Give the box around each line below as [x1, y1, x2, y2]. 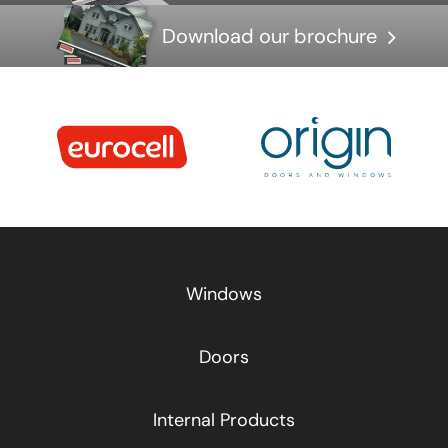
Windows [186, 281, 262, 306]
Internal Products [153, 407, 295, 432]
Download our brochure [162, 22, 377, 49]
